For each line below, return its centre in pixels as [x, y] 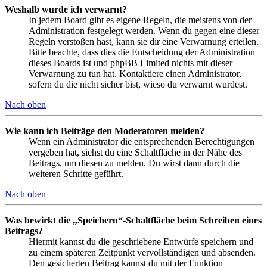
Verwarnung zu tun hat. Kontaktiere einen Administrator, [135, 74]
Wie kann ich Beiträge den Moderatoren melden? [105, 131]
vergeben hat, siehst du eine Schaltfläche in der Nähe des [135, 153]
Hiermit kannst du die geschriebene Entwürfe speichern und [141, 242]
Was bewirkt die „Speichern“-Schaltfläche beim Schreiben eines [133, 221]
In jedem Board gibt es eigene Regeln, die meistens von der [140, 20]
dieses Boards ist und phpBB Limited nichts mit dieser [131, 63]
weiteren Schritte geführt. [76, 174]
